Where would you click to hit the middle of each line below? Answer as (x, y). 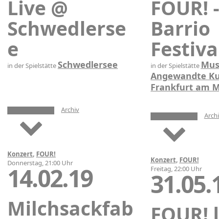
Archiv (70, 109)
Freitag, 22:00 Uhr (176, 168)
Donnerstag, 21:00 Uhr (40, 163)
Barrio (180, 28)
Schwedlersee (88, 64)
